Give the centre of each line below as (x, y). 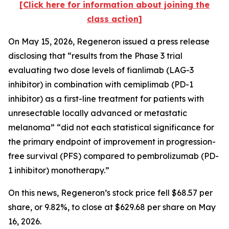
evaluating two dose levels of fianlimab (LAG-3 (101, 70)
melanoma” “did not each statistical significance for (111, 127)
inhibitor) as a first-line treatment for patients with (106, 99)
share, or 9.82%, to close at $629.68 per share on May (112, 207)
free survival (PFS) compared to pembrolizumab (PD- (113, 156)
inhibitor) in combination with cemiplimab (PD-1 (101, 84)
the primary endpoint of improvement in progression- (112, 142)
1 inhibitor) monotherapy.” (60, 170)
